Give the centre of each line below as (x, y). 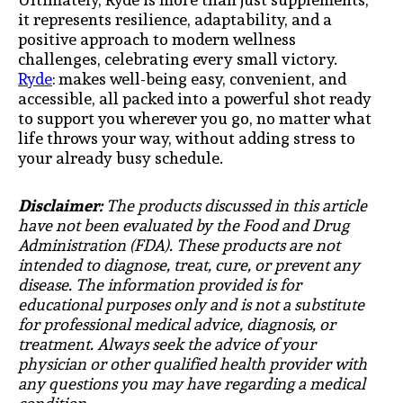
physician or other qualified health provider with (193, 364)
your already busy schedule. (121, 157)
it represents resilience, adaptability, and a (175, 19)
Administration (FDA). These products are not (179, 246)
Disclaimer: (60, 206)
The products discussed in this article (235, 206)
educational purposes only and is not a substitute (191, 305)
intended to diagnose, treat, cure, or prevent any (189, 265)
